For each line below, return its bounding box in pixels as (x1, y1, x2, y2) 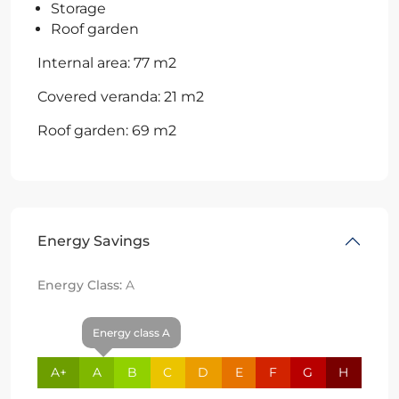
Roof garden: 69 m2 (37, 121, 176, 139)
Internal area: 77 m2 (37, 53, 176, 71)
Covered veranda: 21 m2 (37, 87, 204, 105)
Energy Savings (37, 232, 150, 249)
